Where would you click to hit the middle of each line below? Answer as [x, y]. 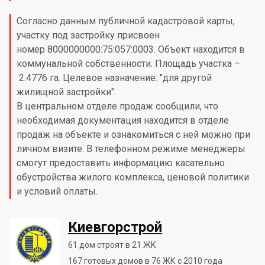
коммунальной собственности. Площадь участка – [128, 64]
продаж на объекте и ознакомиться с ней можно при [133, 135]
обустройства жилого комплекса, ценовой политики [133, 177]
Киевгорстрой [115, 227]
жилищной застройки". [66, 92]
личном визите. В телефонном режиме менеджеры [131, 149]
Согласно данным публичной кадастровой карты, [126, 21]
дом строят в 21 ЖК [117, 245]
